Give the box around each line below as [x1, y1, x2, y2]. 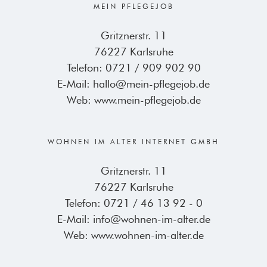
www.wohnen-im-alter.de [91, 228, 204, 241]
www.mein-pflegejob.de [94, 93, 201, 106]
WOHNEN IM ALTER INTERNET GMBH [48, 136, 219, 146]
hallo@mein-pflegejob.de [93, 77, 210, 90]
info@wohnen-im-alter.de [92, 212, 210, 225]
